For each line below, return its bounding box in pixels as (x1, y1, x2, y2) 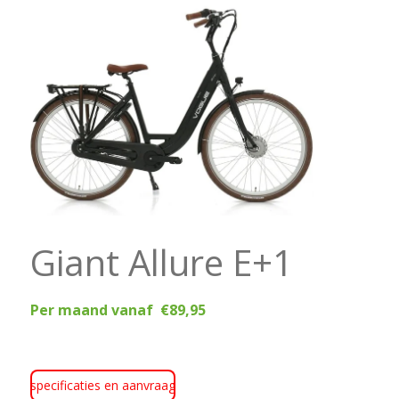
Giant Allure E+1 (29, 238, 311, 288)
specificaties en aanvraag (29, 377, 175, 395)
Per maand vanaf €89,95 (29, 300, 206, 321)
